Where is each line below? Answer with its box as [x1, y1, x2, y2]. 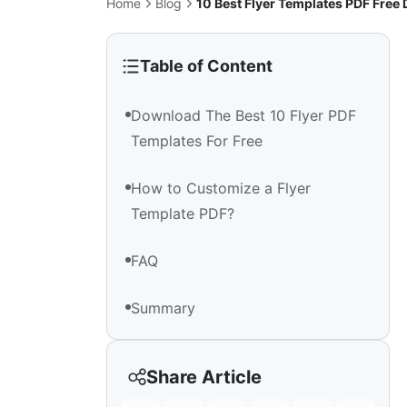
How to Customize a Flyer [131, 179, 311, 198]
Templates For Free [131, 132, 263, 151]
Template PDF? [131, 204, 234, 223]
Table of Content [139, 56, 273, 76]
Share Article [146, 366, 262, 389]
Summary [131, 299, 195, 318]
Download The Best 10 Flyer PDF [131, 106, 356, 125]
